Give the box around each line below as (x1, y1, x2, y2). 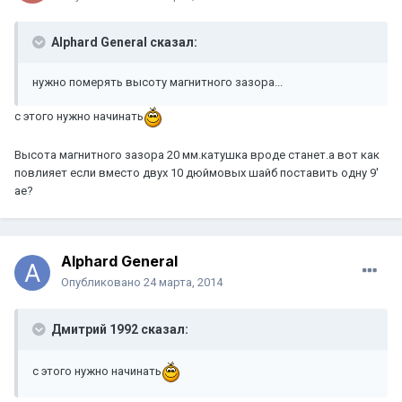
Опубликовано (61, 275, 144, 290)
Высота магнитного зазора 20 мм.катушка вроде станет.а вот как (14, 148, 380, 162)
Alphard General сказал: (48, 35, 197, 50)
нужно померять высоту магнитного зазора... (32, 75, 283, 90)
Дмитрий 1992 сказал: (48, 322, 188, 337)
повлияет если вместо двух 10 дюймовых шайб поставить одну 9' (14, 166, 379, 180)
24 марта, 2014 (144, 275, 223, 290)
